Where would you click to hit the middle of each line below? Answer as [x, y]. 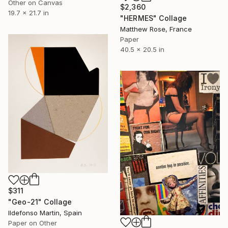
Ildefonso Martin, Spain [45, 212]
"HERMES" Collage [154, 18]
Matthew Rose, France [156, 29]
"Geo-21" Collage [40, 202]
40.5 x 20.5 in [142, 50]
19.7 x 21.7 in [28, 12]
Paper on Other [33, 223]
